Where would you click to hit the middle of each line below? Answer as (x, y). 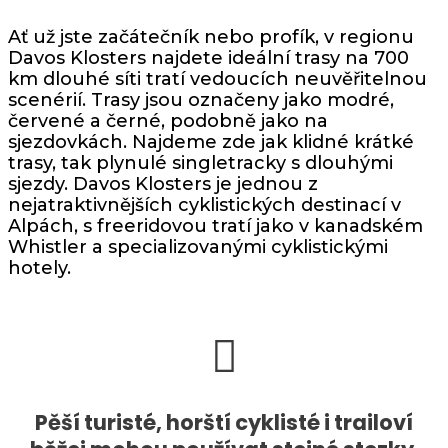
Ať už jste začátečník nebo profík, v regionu (211, 36)
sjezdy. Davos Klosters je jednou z (163, 183)
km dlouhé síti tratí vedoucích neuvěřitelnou (217, 78)
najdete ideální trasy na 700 (277, 57)
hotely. (39, 267)
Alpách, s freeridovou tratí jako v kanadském (215, 225)
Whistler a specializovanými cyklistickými (198, 246)
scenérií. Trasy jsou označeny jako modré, (201, 99)
